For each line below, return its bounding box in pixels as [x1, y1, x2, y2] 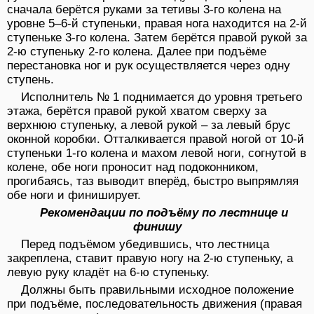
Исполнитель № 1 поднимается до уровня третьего [21, 90, 302, 104]
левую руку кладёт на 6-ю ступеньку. [7, 266, 210, 280]
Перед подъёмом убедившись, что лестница [21, 238, 269, 252]
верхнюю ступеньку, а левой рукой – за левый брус [7, 118, 291, 132]
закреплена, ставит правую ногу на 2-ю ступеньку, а [7, 252, 293, 266]
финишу [132, 220, 182, 234]
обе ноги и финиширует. [7, 189, 141, 203]
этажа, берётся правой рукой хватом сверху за [7, 104, 266, 118]
